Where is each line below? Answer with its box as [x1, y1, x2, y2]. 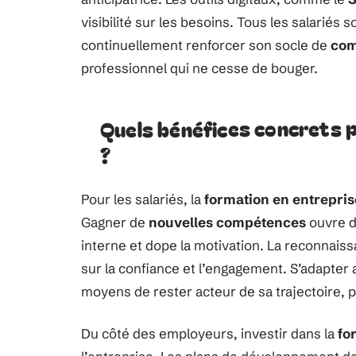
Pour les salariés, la [81, 191, 204, 207]
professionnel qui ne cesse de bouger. [81, 60, 318, 76]
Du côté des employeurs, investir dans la [81, 325, 338, 342]
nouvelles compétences [149, 214, 306, 230]
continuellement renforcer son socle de [81, 37, 331, 53]
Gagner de [81, 214, 149, 230]
